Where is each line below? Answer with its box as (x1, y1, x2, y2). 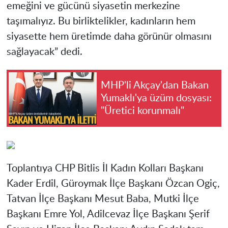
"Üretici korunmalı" (101, 105, 184, 116)
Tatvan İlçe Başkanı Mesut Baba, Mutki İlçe (6, 194, 199, 205)
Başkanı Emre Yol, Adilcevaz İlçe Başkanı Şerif (6, 209, 210, 220)
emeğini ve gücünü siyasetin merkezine (6, 1, 180, 12)
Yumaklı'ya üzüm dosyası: (101, 93, 212, 103)
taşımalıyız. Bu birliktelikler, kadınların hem (6, 16, 195, 27)
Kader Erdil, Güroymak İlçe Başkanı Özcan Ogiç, (6, 179, 220, 189)
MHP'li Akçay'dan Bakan (101, 80, 209, 91)
